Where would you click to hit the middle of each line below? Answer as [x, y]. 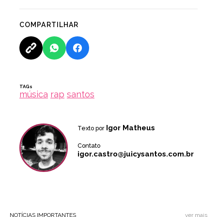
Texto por [92, 128]
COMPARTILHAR [49, 25]
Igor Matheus [131, 128]
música [34, 94]
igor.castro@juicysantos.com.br [136, 154]
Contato [89, 146]
